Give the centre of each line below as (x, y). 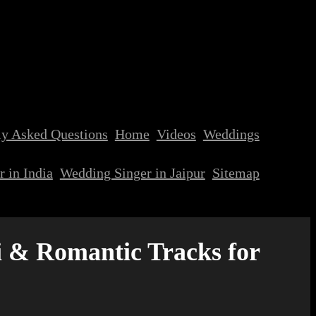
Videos (176, 134)
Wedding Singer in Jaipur (132, 173)
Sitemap (236, 173)
